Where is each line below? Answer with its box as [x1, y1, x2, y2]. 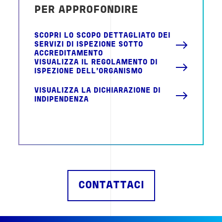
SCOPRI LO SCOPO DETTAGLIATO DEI [34, 33, 171, 40]
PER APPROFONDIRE [34, 5, 139, 15]
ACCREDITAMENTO [34, 51, 104, 57]
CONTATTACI [78, 181, 144, 191]
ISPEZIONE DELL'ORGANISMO [34, 68, 143, 75]
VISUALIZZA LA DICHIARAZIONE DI [34, 88, 161, 95]
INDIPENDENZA [34, 97, 89, 104]
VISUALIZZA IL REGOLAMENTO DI [34, 59, 158, 66]
